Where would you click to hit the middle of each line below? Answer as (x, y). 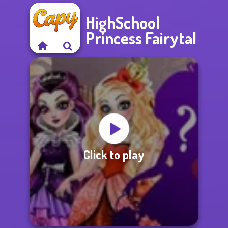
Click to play (114, 154)
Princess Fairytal (141, 38)
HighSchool (123, 23)
